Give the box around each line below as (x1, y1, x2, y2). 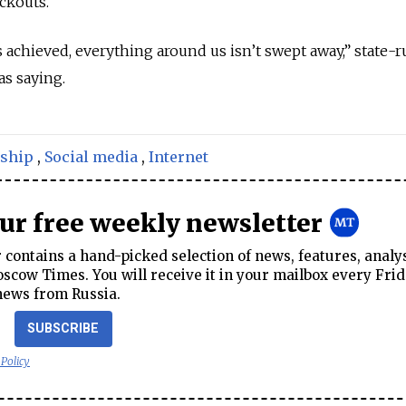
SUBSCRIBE (27, 320, 100, 336)
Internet (149, 148, 208, 167)
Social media (44, 148, 138, 167)
